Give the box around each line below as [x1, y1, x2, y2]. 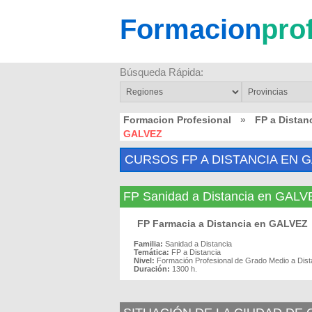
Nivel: [134, 256, 155, 265]
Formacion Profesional [123, 114, 231, 125]
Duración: [134, 265, 170, 273]
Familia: [134, 240, 163, 248]
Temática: [134, 248, 169, 256]
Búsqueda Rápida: [120, 66, 203, 78]
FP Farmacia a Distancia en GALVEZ [137, 218, 308, 229]
